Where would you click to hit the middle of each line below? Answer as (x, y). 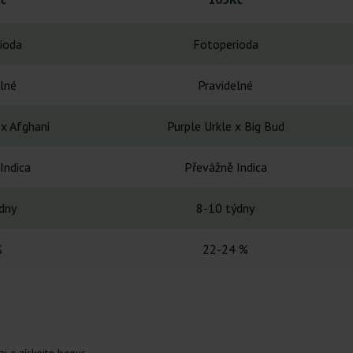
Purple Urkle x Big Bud (225, 126)
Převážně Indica (225, 167)
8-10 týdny (225, 208)
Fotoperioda (225, 45)
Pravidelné (225, 85)
